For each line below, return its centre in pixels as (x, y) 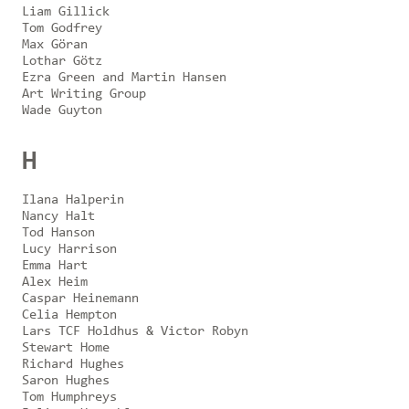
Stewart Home (66, 348)
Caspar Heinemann (80, 299)
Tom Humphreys (69, 397)
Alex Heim (55, 282)
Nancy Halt (58, 216)
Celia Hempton (69, 315)
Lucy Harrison (69, 249)
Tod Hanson (58, 233)
